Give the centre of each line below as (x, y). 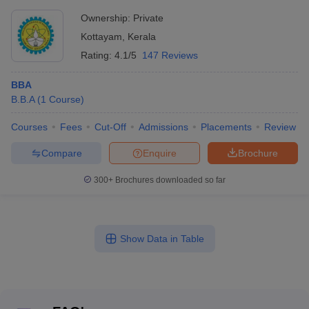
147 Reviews (170, 55)
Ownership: (107, 18)
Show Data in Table (162, 239)
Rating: (98, 55)
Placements (226, 127)
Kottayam (101, 37)
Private (148, 18)
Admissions (163, 127)
